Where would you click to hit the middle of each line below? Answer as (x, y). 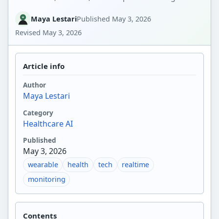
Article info (44, 66)
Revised (29, 32)
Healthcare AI (48, 123)
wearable (43, 165)
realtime (136, 165)
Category (38, 112)
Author (34, 85)
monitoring (46, 179)
